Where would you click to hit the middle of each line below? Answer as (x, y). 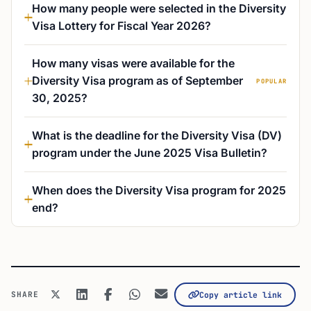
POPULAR (271, 81)
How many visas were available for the (133, 63)
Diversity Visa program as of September (137, 81)
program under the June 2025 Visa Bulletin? (150, 153)
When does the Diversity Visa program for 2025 (159, 190)
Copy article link (240, 294)
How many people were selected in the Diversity (159, 8)
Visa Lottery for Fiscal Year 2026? (121, 26)
